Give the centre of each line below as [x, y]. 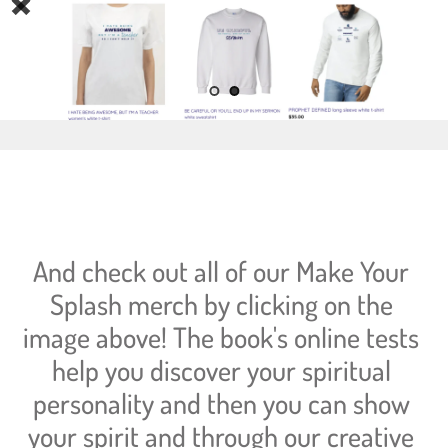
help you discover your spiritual [221, 370]
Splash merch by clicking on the [221, 304]
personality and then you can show [221, 403]
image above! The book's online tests [221, 337]
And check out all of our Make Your [221, 271]
